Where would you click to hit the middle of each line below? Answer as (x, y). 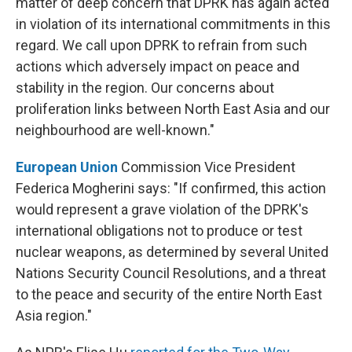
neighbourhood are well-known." (115, 130)
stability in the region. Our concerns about (145, 87)
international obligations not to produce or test (159, 230)
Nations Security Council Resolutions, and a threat (171, 273)
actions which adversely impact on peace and (158, 66)
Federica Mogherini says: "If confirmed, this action (171, 188)
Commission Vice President (207, 167)
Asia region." (54, 315)
